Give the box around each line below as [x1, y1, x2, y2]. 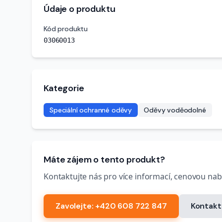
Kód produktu [44, 24, 88, 33]
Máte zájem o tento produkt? [44, 154, 165, 166]
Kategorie [44, 82, 84, 94]
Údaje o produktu [44, 3, 115, 15]
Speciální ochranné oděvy [50, 106, 132, 114]
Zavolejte [55, 201, 92, 211]
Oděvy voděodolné [144, 106, 206, 114]
